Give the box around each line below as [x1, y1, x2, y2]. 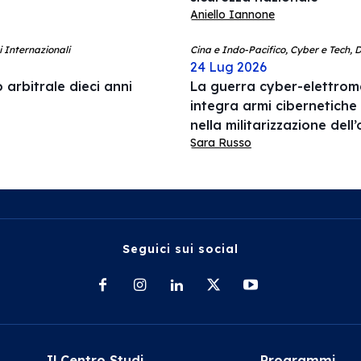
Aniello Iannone [190, 7, 275, 22]
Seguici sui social [122, 242, 239, 256]
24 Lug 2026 [190, 59, 267, 75]
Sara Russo [190, 135, 251, 150]
